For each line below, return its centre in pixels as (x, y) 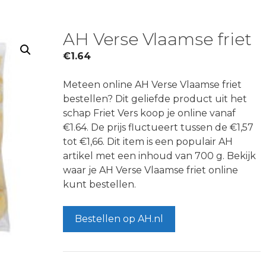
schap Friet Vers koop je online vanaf (149, 113)
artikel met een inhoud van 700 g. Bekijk (159, 156)
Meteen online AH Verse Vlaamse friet (152, 85)
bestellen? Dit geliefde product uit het (155, 99)
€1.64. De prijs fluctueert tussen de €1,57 (158, 127)
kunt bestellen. (99, 184)
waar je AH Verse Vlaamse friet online (150, 170)
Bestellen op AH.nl (119, 219)
